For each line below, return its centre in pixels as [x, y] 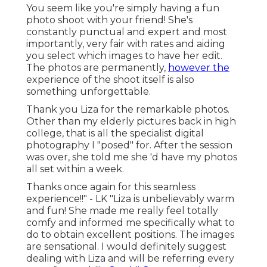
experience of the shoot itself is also [110, 79]
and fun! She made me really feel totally [122, 210]
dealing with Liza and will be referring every [130, 258]
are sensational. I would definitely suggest [126, 246]
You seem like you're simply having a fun [123, 8]
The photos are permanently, [97, 67]
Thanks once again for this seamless [111, 187]
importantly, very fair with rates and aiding [126, 44]
